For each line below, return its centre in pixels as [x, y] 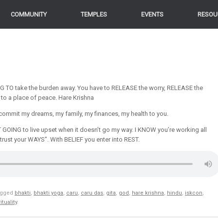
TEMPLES [94, 14]
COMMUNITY [29, 14]
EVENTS [152, 14]
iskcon [194, 193]
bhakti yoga [48, 193]
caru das [92, 193]
